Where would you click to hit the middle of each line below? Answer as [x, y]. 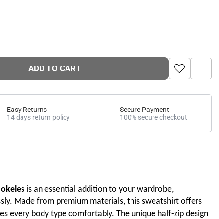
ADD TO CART [55, 68]
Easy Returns [27, 109]
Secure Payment [144, 109]
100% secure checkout [153, 117]
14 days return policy [38, 117]
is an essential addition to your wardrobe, [99, 189]
